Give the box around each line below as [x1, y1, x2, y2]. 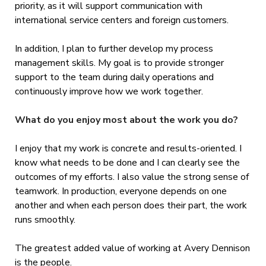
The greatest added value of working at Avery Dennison [14, 242, 250, 255]
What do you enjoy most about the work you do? [14, 113, 238, 127]
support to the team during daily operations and [14, 71, 214, 84]
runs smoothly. [14, 213, 78, 227]
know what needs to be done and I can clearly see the [14, 156, 240, 170]
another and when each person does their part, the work [14, 199, 247, 213]
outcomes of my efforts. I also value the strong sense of [14, 170, 249, 184]
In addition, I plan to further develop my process [14, 42, 213, 56]
